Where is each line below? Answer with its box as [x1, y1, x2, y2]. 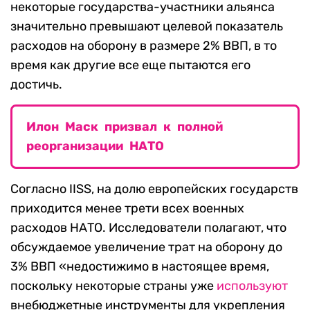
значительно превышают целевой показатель [10, 19, 283, 35]
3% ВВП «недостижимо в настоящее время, [10, 259, 269, 275]
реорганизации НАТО [26, 138, 164, 154]
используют [217, 278, 288, 294]
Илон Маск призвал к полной [26, 119, 223, 135]
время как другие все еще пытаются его [10, 57, 250, 73]
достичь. [10, 77, 62, 93]
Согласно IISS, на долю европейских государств [10, 181, 298, 197]
